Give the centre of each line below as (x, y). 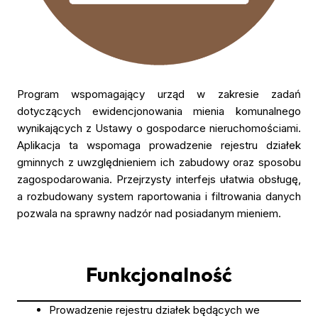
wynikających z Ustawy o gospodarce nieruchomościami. (159, 128)
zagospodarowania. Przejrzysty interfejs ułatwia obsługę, (159, 179)
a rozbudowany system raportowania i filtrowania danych (159, 196)
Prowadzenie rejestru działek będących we (154, 309)
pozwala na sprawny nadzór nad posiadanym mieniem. (149, 213)
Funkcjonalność (159, 274)
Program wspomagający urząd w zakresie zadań (159, 94)
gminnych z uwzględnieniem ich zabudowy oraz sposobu (159, 162)
